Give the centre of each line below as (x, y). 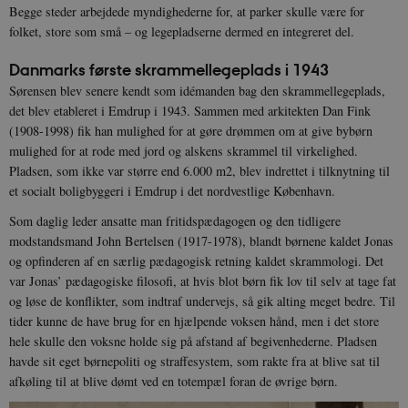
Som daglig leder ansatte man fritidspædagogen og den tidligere (175, 221)
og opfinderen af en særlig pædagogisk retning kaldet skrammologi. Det (196, 261)
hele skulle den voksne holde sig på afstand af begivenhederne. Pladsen (193, 342)
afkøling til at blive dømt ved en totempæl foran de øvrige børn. (176, 382)
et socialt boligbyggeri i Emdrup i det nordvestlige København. (172, 191)
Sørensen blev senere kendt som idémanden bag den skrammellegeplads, (197, 91)
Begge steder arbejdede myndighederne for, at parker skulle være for (187, 12)
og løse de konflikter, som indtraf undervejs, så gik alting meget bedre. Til (202, 301)
